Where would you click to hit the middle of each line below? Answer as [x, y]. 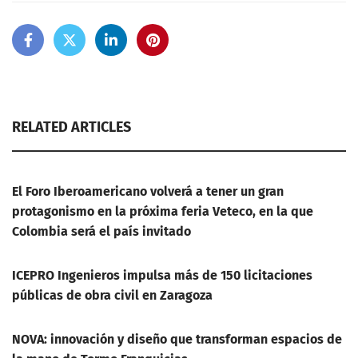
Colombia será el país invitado [101, 231]
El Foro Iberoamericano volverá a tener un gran [148, 191]
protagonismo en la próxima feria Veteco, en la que [163, 211]
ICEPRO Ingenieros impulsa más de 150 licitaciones [162, 275]
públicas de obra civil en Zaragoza [112, 295]
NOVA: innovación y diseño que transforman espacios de [177, 339]
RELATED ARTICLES [72, 127]
